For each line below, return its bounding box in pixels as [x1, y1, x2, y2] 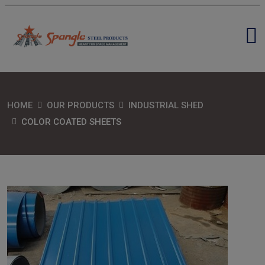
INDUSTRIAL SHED [128, 100, 203, 111]
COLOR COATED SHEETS [21, 117, 121, 128]
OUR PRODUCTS [47, 100, 114, 111]
